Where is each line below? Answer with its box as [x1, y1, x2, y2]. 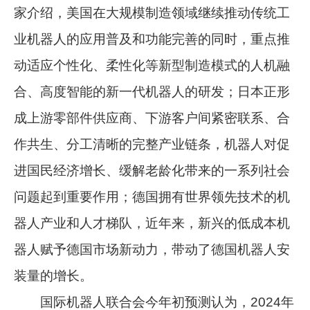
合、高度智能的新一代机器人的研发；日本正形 [14, 84, 291, 99]
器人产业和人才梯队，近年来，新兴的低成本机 [14, 215, 291, 230]
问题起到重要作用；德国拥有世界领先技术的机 [14, 189, 291, 204]
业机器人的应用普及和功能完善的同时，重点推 [14, 31, 291, 46]
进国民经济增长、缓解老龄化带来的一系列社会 [14, 163, 291, 178]
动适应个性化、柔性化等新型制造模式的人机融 [14, 57, 291, 73]
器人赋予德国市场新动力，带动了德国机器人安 [14, 241, 291, 257]
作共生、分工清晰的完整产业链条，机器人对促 [14, 136, 291, 152]
